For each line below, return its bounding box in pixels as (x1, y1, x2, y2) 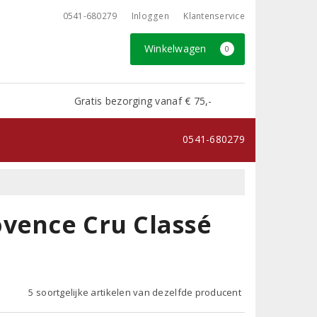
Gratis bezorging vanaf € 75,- (74, 93, 212, 108)
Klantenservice (183, 10, 245, 22)
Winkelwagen (144, 42, 209, 55)
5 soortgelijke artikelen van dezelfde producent (28, 285, 241, 299)
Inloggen (131, 10, 169, 22)
